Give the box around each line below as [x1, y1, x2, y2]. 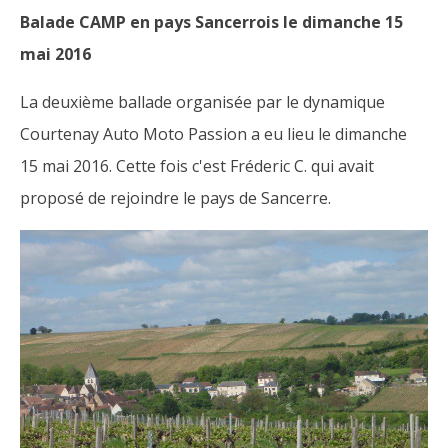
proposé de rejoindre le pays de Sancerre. [20, 187, 331, 209]
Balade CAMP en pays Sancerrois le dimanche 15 [20, 11, 403, 33]
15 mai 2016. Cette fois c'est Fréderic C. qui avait [20, 155, 374, 177]
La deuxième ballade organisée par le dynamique [20, 91, 385, 113]
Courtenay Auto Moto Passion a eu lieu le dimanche [20, 123, 407, 145]
